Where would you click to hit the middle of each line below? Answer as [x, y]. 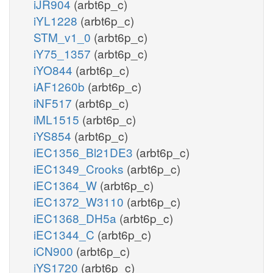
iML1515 [58, 119]
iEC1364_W [67, 185]
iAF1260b [61, 86]
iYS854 [54, 135]
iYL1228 [57, 20]
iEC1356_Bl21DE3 [85, 152]
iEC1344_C [66, 234]
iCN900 [55, 250]
